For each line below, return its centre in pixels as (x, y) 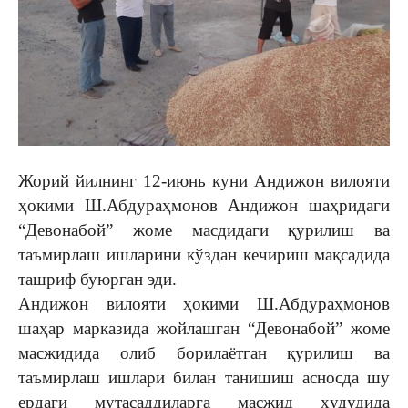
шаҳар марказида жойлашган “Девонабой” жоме (204, 328)
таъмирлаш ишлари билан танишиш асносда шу (204, 377)
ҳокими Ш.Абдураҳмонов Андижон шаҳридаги (204, 205)
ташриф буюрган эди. (97, 279)
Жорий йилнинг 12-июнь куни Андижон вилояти (204, 181)
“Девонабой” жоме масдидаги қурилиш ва (204, 230)
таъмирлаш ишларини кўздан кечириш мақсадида (204, 255)
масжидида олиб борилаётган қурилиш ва (204, 353)
